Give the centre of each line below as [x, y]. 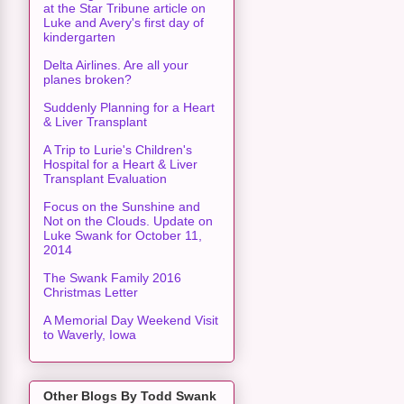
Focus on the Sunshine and [122, 206]
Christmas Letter [91, 292]
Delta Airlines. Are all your [116, 64]
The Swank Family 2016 [112, 277]
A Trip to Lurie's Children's [118, 149]
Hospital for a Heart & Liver [120, 164]
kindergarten [79, 37]
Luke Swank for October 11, [123, 235]
